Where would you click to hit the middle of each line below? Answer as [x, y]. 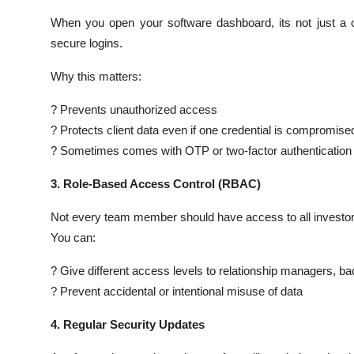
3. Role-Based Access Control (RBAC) [156, 183]
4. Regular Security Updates [128, 324]
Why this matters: [96, 76]
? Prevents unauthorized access [134, 109]
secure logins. [87, 43]
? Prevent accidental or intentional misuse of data [177, 291]
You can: [73, 237]
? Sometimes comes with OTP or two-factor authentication [201, 150]
